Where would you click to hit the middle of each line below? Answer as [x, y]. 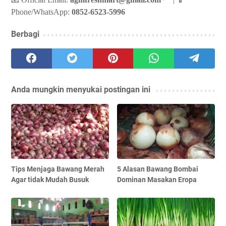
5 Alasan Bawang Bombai [158, 169]
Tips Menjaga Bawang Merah [58, 169]
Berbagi [25, 34]
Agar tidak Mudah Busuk [50, 180]
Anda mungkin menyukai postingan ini [81, 90]
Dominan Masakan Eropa [157, 180]
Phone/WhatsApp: [41, 12]
